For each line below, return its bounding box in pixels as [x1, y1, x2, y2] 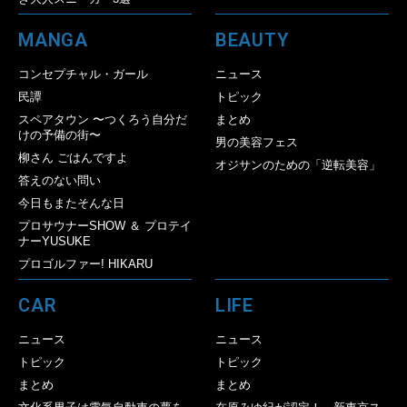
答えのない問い [18, 173, 101, 187]
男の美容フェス [214, 134, 298, 149]
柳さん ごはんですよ [18, 150, 128, 164]
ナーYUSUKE [18, 233, 91, 248]
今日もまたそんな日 [18, 195, 124, 210]
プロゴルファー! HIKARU [18, 256, 153, 271]
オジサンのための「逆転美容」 [214, 157, 381, 172]
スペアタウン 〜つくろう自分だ [18, 112, 187, 126]
